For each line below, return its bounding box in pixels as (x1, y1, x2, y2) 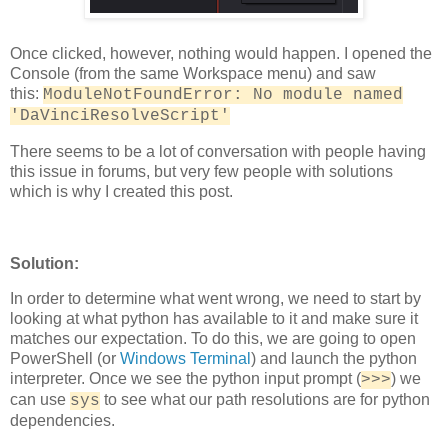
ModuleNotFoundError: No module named (43, 86, 403, 105)
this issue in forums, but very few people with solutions (10, 162, 393, 180)
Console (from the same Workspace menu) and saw (10, 65, 376, 83)
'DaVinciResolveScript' (10, 107, 230, 126)
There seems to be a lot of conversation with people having (10, 142, 426, 160)
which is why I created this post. (10, 182, 237, 200)
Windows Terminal (120, 350, 251, 368)
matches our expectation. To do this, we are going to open (10, 330, 416, 348)
